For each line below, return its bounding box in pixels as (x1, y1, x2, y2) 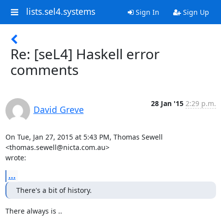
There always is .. (5, 206, 62, 216)
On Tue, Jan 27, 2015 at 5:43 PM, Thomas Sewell (5, 132, 163, 142)
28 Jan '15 (150, 99, 184, 108)
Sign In (133, 7, 159, 17)
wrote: (5, 153, 26, 162)
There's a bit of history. (16, 185, 92, 195)
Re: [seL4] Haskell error (10, 44, 160, 63)
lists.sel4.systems (26, 5, 95, 18)
